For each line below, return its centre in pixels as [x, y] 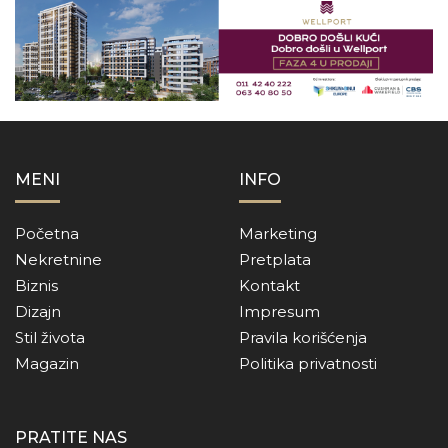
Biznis [36, 285]
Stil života [50, 337]
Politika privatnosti [308, 363]
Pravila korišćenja [303, 337]
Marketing [278, 233]
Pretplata [275, 259]
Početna [47, 233]
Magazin [47, 363]
